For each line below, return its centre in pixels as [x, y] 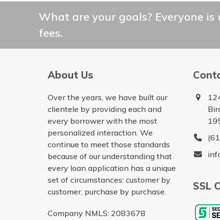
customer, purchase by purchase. [107, 191]
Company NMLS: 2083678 [96, 213]
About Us [70, 75]
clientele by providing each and [104, 109]
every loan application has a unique [111, 168]
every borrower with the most [102, 121]
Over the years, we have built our [107, 97]
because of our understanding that [110, 156]
